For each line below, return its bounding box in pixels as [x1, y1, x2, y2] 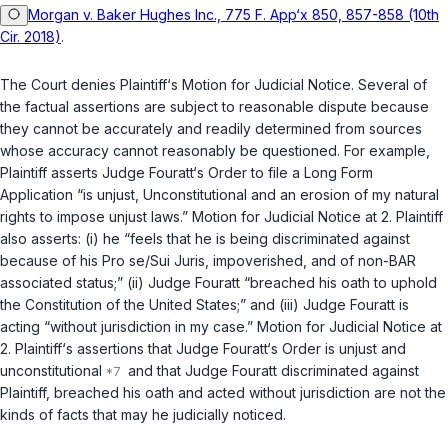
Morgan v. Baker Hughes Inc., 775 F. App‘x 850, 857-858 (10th [28, 6, 439, 24]
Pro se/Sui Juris [102, 252, 205, 270]
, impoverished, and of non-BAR [205, 252, 416, 270]
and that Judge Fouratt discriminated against [124, 362, 419, 380]
